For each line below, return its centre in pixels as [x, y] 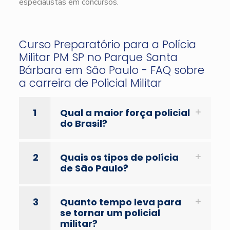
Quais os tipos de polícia [119, 157]
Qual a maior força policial [125, 112]
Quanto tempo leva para [120, 202]
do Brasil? [83, 123]
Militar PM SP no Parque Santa [98, 57]
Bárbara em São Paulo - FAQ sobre [111, 70]
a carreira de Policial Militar [90, 83]
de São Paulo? [94, 168]
